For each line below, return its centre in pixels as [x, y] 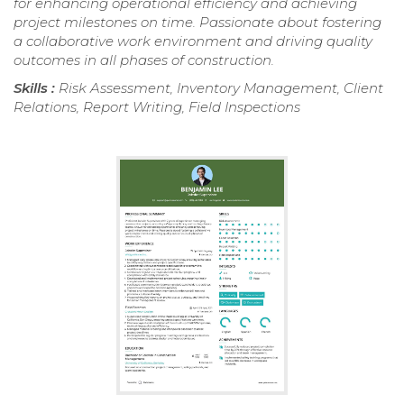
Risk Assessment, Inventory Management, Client [221, 87]
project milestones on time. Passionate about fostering [197, 22]
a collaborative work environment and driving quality [193, 41]
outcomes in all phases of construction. [144, 60]
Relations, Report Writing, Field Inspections [157, 106]
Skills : [36, 87]
